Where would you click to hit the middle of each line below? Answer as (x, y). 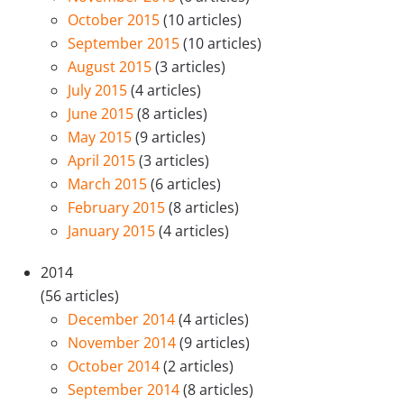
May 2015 (101, 137)
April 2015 (103, 161)
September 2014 (125, 390)
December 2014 (123, 319)
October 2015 (115, 20)
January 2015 (113, 231)
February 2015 (118, 207)
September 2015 (125, 43)
